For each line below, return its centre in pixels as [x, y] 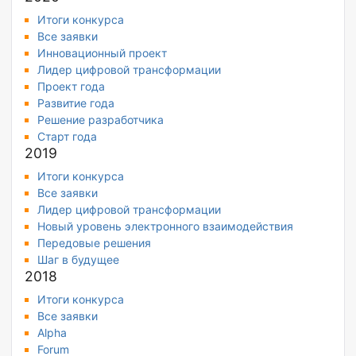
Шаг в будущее [78, 260]
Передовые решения [94, 243]
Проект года [71, 87]
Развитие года [76, 103]
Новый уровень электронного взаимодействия [165, 226]
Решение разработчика [101, 120]
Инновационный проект [102, 53]
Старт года [67, 137]
